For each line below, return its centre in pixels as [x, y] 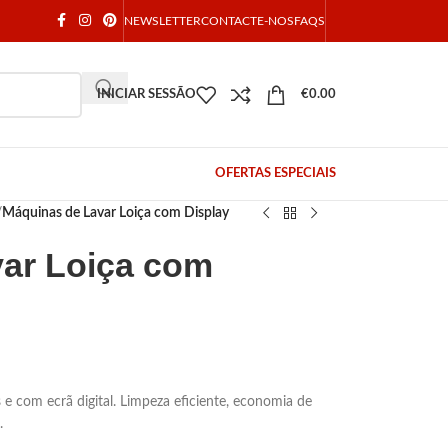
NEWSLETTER [162, 21]
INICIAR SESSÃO [146, 94]
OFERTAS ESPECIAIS [275, 173]
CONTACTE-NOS [247, 21]
